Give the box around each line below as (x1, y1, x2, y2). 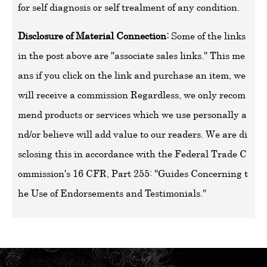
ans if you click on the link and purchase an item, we (18, 69, 246, 82)
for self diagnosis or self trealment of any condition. (18, 1, 240, 14)
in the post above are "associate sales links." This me (18, 49, 245, 62)
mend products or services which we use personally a (18, 108, 247, 121)
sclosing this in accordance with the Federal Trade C (18, 148, 247, 160)
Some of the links (169, 30, 246, 42)
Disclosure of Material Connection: (18, 30, 169, 42)
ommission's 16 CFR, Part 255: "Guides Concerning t (18, 167, 248, 180)
